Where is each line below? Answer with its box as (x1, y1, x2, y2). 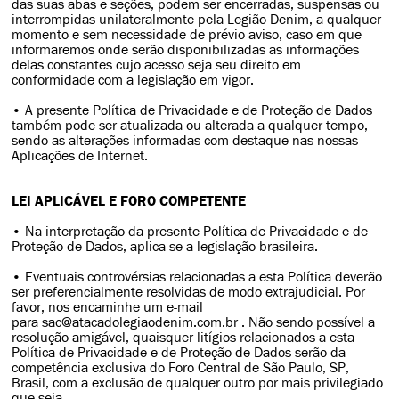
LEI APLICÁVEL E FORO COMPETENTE (12, 193, 247, 208)
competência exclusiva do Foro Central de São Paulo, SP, (12, 360, 350, 375)
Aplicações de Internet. (12, 148, 149, 163)
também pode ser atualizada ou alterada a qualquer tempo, (12, 118, 369, 133)
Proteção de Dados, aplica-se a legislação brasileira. (12, 239, 319, 254)
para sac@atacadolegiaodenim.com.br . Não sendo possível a (12, 314, 376, 330)
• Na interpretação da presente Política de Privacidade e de (12, 224, 369, 239)
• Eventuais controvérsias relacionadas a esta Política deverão (12, 269, 383, 284)
